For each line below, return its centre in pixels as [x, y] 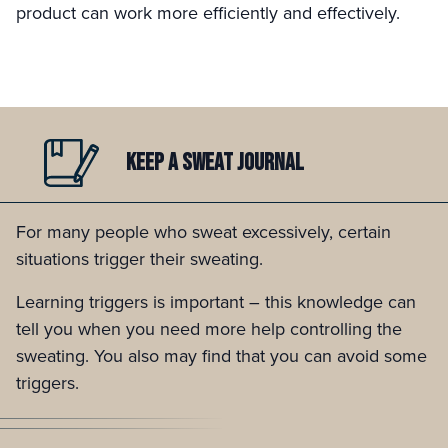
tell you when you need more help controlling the [209, 329]
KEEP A [154, 162]
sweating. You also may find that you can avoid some [221, 356]
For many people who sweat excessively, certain [203, 232]
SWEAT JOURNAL [243, 162]
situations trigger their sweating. [139, 259]
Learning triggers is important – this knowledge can [216, 302]
